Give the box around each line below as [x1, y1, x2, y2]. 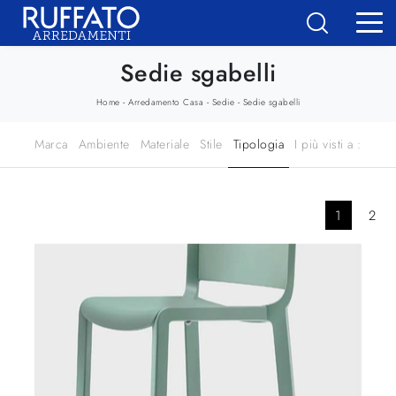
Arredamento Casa [128, 95, 203, 109]
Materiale [140, 134, 190, 153]
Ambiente [78, 134, 130, 153]
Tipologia [232, 134, 285, 153]
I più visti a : [294, 134, 362, 153]
